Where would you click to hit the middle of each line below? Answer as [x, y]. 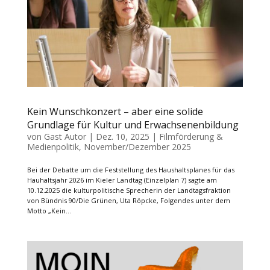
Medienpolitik [53, 146]
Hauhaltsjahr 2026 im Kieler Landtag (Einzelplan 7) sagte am [122, 180]
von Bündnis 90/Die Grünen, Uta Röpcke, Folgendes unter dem [128, 200]
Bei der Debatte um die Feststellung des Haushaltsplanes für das [130, 169]
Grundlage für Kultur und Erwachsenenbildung [133, 124]
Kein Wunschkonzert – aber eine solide [115, 111]
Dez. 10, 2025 [122, 136]
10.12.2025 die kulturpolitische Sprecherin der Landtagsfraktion [129, 190]
